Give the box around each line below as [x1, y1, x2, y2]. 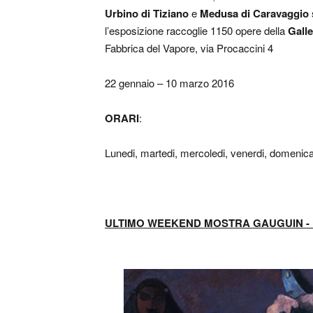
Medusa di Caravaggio [200, 5, 312, 21]
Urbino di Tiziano [105, 5, 189, 21]
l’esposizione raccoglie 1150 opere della [105, 22, 288, 38]
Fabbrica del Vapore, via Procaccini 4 [105, 40, 273, 55]
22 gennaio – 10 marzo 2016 [105, 75, 234, 90]
